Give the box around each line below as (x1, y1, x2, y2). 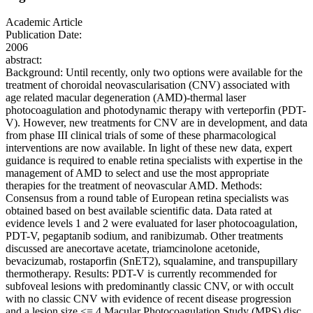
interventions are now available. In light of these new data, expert (6, 142, 292, 154)
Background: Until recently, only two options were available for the (6, 66, 303, 79)
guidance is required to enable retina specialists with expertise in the (6, 154, 303, 167)
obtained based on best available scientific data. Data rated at (6, 205, 272, 217)
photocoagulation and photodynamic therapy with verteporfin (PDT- (6, 104, 306, 117)
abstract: (6, 54, 42, 66)
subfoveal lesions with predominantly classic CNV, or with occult (6, 280, 293, 293)
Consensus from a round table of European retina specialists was (6, 192, 289, 205)
